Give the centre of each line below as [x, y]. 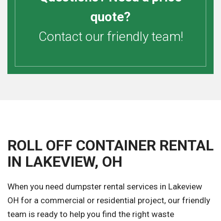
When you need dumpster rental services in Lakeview [105, 187]
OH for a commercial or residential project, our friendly [109, 201]
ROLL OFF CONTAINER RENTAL [110, 146]
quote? [110, 17]
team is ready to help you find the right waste [91, 214]
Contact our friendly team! [110, 37]
